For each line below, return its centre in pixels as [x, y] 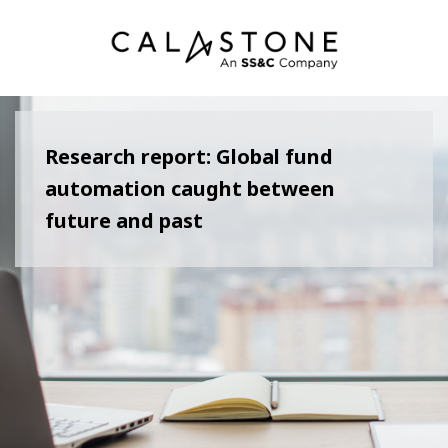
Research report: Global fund [189, 157]
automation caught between [190, 189]
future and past [124, 221]
